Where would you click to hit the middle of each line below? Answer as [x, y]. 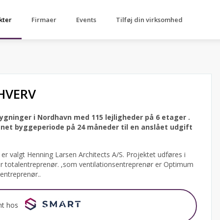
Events [86, 20]
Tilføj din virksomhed [149, 20]
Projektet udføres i [156, 154]
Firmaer [44, 20]
